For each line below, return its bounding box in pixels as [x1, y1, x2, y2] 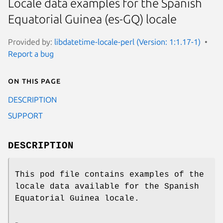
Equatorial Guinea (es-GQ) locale [8, 12, 177, 26]
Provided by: [8, 37, 54, 46]
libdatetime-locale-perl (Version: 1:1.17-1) [54, 37, 201, 46]
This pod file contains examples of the [15, 170, 204, 179]
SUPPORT [8, 111, 43, 120]
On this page [8, 76, 61, 85]
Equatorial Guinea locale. [15, 194, 139, 203]
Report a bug [8, 49, 54, 58]
